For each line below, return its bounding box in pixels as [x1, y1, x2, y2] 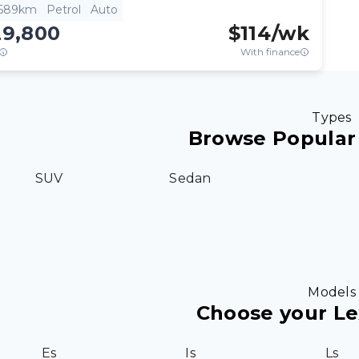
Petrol [46, 2, 81, 17]
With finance [240, 46, 300, 58]
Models [308, 284, 356, 300]
